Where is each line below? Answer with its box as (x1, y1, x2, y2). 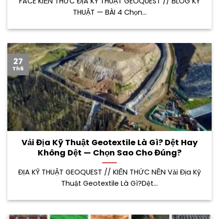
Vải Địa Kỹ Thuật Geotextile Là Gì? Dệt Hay (22, 136, 197, 148)
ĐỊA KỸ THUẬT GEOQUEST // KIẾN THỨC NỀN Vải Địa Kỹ (18, 166, 201, 176)
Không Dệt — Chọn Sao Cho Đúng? (38, 146, 181, 158)
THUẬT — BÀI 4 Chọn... (72, 6, 147, 17)
